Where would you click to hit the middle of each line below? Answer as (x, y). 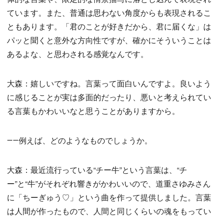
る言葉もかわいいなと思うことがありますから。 (93, 111)
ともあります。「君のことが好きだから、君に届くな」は (109, 26)
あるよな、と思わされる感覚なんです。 (78, 54)
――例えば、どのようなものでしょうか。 (80, 140)
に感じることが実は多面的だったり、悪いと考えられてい (109, 97)
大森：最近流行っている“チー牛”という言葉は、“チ (97, 170)
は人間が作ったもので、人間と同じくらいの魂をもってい (109, 211)
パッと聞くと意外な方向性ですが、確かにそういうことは (109, 40)
